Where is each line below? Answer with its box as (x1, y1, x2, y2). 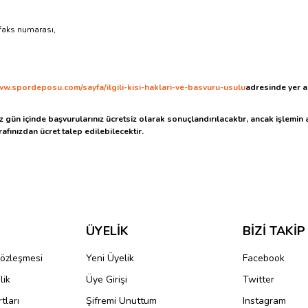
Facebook (243, 252, 285, 265)
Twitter (243, 273, 274, 286)
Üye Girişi (86, 273, 127, 286)
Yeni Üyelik (86, 252, 134, 265)
